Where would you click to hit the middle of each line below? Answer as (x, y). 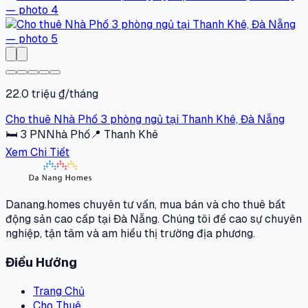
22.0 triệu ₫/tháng (52, 94)
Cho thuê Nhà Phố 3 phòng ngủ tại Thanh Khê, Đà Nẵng (145, 120)
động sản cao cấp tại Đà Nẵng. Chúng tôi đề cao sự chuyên (154, 219)
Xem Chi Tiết (37, 153)
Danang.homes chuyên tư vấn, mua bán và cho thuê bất (145, 205)
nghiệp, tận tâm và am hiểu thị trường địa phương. (130, 234)
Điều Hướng (41, 262)
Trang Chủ (59, 291)
